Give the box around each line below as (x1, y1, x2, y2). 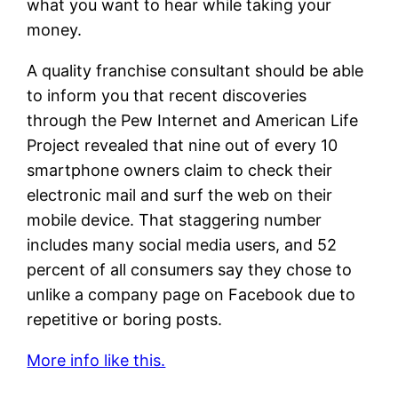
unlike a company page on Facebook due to (27, 284, 356, 304)
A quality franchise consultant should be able (27, 60, 364, 80)
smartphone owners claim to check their (27, 160, 333, 179)
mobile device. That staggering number (27, 210, 322, 229)
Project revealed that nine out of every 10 (27, 135, 338, 155)
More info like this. (27, 350, 166, 370)
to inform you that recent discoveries (27, 85, 307, 105)
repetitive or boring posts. (27, 309, 223, 329)
